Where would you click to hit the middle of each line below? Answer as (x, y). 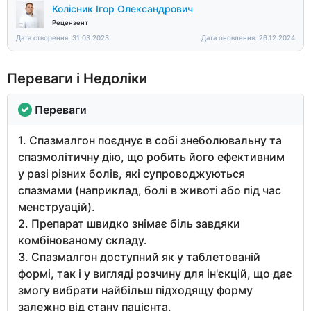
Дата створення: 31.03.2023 (62, 37)
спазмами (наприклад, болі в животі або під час (150, 190)
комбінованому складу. (83, 240)
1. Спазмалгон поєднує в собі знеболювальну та (150, 140)
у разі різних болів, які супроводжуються (132, 173)
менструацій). (57, 207)
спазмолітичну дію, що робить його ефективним (151, 157)
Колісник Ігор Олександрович (123, 8)
